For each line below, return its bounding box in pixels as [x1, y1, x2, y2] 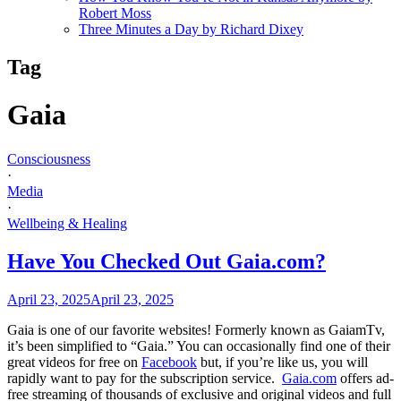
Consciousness [7, 150, 90, 166]
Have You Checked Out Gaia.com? [7, 249, 326, 273]
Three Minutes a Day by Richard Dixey [79, 21, 303, 37]
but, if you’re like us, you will [197, 354, 368, 370]
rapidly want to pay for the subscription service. [7, 370, 282, 386]
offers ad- [337, 370, 394, 386]
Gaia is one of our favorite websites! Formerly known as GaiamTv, [7, 321, 385, 337]
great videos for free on [7, 354, 141, 370]
